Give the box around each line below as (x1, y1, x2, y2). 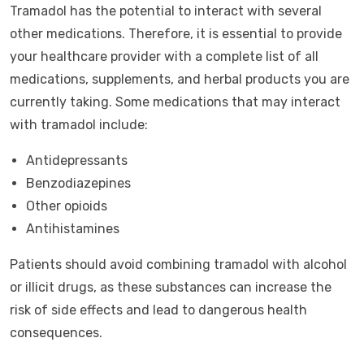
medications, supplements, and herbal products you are (10, 71, 349, 87)
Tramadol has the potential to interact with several (10, 3, 322, 19)
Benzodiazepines (26, 175, 131, 191)
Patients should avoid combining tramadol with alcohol (10, 257, 347, 272)
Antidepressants (26, 153, 128, 168)
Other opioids (26, 198, 107, 214)
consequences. (10, 325, 102, 340)
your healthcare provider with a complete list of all (10, 49, 318, 64)
